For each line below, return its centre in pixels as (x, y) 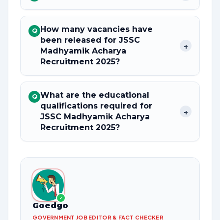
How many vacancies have (96, 29)
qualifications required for (97, 106)
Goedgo (50, 206)
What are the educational (95, 95)
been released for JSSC (90, 40)
